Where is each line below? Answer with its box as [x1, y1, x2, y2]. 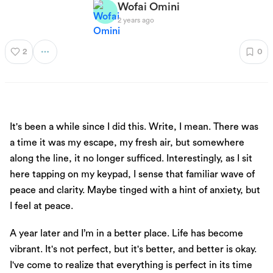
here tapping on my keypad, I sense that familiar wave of [10, 169, 255, 180]
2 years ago [118, 16, 154, 24]
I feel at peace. [10, 201, 73, 211]
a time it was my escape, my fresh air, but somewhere [10, 138, 244, 148]
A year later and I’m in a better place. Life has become [10, 229, 243, 239]
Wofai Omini [118, 1, 180, 12]
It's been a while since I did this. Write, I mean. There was [10, 122, 258, 132]
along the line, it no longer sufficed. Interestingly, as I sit [10, 154, 252, 164]
